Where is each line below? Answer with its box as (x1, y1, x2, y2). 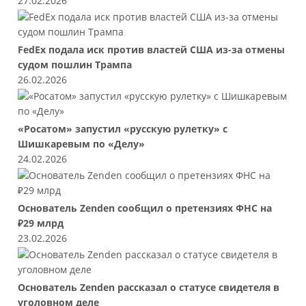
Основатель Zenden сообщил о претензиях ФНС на (18, 202, 273, 215)
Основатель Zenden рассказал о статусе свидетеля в (18, 281, 280, 294)
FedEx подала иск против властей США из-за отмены (18, 44, 286, 57)
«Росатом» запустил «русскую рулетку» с (18, 123, 228, 136)
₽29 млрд (18, 217, 64, 230)
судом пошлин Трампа (18, 59, 133, 72)
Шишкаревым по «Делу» (18, 138, 145, 151)
